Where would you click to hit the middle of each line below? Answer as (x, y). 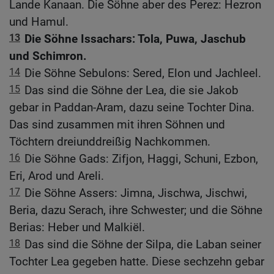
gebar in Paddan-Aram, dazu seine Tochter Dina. (132, 108)
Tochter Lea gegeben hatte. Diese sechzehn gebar (137, 262)
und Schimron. (48, 56)
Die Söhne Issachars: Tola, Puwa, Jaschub (135, 39)
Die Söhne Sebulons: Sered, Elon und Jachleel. (143, 73)
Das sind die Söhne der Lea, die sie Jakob (131, 91)
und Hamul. (39, 22)
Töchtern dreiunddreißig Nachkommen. (110, 142)
